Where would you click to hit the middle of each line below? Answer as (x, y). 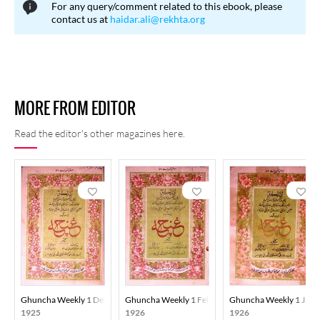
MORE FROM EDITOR (75, 108)
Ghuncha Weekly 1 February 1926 (189, 300)
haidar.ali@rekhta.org (157, 19)
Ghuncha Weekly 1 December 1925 (87, 300)
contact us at (81, 19)
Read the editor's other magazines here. (100, 133)
